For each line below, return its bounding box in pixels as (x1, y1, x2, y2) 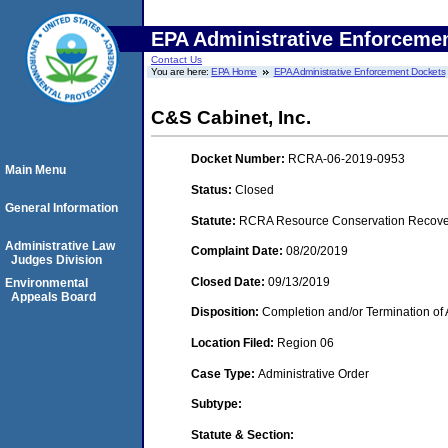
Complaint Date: (191, 244, 286, 259)
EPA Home (211, 66, 258, 77)
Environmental (5, 276, 88, 290)
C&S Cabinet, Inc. (151, 107, 311, 128)
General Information (5, 201, 118, 215)
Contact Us (151, 54, 202, 65)
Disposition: (191, 305, 262, 320)
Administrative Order (258, 366, 369, 381)
